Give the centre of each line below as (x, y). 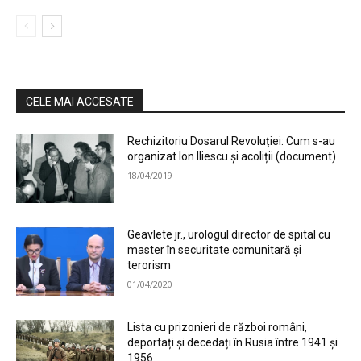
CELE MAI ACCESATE (80, 102)
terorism (149, 265)
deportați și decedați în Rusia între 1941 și (233, 343)
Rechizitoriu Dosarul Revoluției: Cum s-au (232, 141)
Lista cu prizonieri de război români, (218, 328)
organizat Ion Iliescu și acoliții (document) (232, 157)
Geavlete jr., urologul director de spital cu (229, 234)
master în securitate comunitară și (215, 249)
